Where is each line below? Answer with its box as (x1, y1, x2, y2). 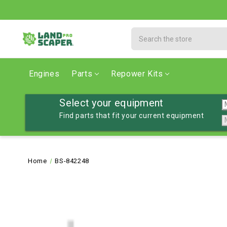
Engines (29, 69, 60, 79)
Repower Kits (111, 69, 163, 79)
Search (131, 28, 156, 36)
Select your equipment (59, 97, 164, 109)
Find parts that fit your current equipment (59, 111, 204, 120)
